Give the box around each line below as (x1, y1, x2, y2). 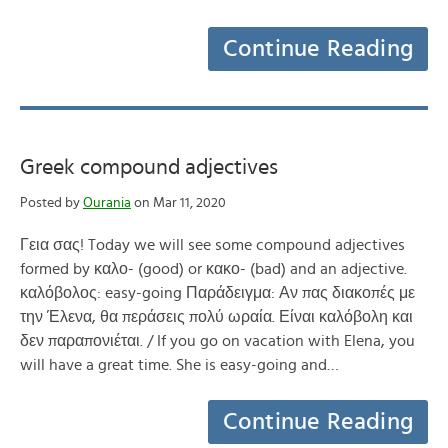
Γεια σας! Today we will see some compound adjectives (20, 237, 405, 253)
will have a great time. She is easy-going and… (20, 357, 339, 373)
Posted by (20, 196, 83, 210)
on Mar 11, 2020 (131, 196, 226, 210)
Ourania (83, 196, 131, 210)
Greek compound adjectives (20, 156, 278, 178)
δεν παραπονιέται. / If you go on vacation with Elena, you (20, 333, 415, 349)
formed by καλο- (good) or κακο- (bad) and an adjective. (20, 261, 407, 277)
